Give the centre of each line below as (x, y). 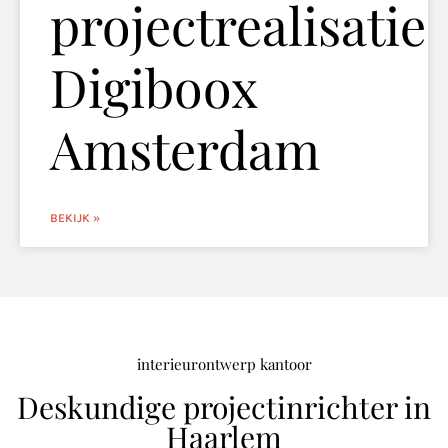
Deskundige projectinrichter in (224, 406)
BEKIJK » (75, 217)
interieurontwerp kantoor (224, 363)
